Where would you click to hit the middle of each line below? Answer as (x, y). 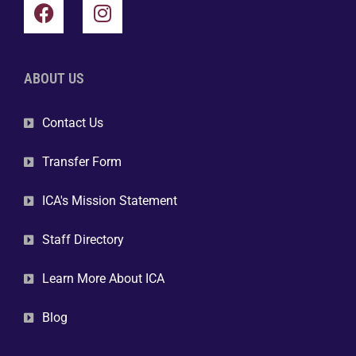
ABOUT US (54, 78)
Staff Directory (83, 239)
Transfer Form (81, 161)
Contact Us (72, 122)
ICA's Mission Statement (109, 200)
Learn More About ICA (103, 278)
